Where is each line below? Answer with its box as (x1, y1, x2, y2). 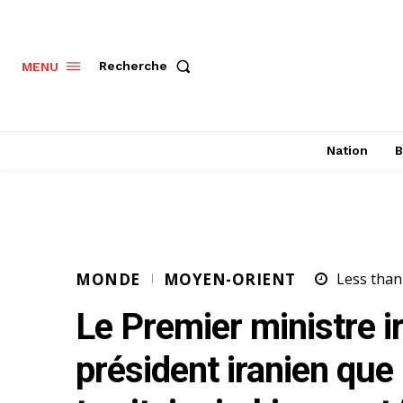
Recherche (99, 58, 167, 74)
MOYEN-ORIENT (163, 269, 296, 291)
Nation (326, 143, 368, 157)
